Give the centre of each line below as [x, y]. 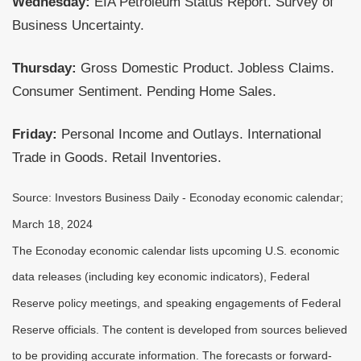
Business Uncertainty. [78, 25]
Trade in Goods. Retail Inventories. [117, 157]
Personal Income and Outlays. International [191, 134]
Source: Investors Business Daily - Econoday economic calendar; [178, 198]
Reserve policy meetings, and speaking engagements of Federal [176, 303]
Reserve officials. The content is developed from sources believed [180, 329]
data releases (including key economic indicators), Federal [161, 277]
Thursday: [44, 68]
